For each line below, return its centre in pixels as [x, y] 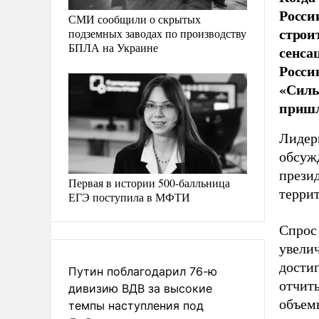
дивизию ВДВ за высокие [140, 288]
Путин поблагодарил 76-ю [143, 271]
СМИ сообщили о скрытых [135, 19]
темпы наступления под [136, 305]
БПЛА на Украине [113, 47]
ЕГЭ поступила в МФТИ [129, 197]
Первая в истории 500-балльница [149, 182]
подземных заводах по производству [157, 33]
